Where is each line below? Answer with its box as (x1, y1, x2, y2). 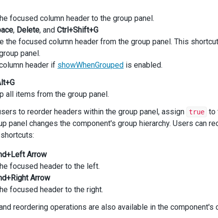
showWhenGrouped (57, 60, 124, 70)
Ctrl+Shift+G (57, 25, 98, 35)
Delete (17, 25, 39, 35)
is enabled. (124, 60, 163, 70)
